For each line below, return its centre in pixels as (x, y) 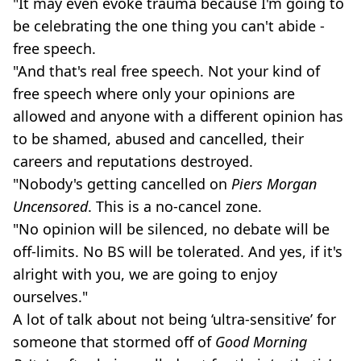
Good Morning (261, 342)
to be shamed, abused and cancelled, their (158, 139)
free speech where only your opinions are (154, 93)
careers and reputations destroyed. (135, 161)
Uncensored (50, 206)
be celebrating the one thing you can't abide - (169, 26)
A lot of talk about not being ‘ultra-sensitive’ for (174, 319)
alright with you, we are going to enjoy (145, 274)
